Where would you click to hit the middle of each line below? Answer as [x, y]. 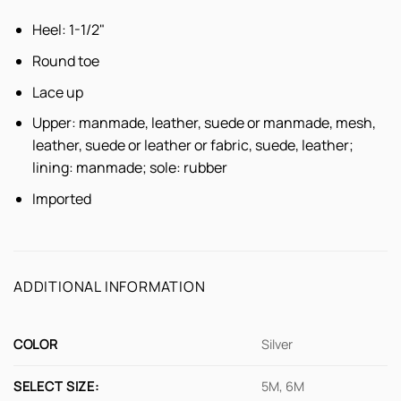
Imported [61, 198]
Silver [277, 344]
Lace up [57, 92]
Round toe [65, 60]
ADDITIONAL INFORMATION [110, 286]
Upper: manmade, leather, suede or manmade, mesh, [204, 123]
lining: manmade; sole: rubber [129, 168]
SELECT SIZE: [56, 386]
